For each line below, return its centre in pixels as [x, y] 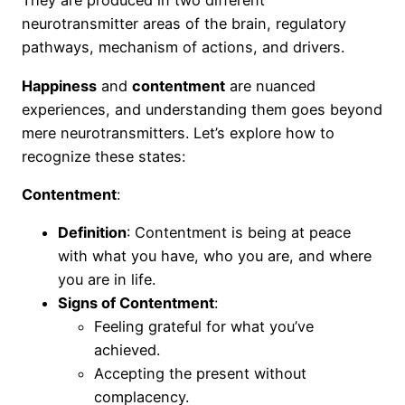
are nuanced [270, 85]
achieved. [127, 350]
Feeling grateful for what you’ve [204, 327]
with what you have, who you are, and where [215, 256]
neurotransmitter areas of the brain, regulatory [184, 24]
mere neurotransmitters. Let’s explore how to [178, 132]
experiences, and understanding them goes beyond [202, 109]
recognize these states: [104, 156]
